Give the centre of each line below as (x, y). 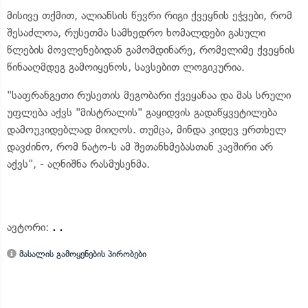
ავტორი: (30, 227)
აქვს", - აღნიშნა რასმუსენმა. (78, 164)
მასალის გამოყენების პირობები (81, 254)
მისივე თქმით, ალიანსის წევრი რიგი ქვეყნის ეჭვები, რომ (150, 15)
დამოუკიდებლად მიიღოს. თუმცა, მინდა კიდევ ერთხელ (146, 130)
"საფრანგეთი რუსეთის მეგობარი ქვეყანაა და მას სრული (149, 95)
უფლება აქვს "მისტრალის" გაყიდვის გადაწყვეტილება (142, 112)
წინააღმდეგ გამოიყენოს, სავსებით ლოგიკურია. (126, 67)
